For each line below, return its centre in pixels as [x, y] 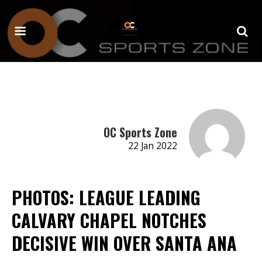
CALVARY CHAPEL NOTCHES [109, 220]
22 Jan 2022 [152, 146]
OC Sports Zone [140, 132]
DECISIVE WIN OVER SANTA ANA [124, 243]
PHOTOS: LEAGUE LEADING [106, 197]
